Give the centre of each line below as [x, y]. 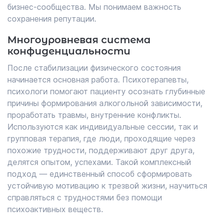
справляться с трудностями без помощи [85, 197]
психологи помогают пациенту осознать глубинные [106, 91]
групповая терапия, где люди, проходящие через [101, 138]
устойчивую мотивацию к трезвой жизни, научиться [107, 186]
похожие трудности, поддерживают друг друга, [101, 150]
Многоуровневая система [79, 40]
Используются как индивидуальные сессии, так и [103, 127]
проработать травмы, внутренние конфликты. [94, 115]
